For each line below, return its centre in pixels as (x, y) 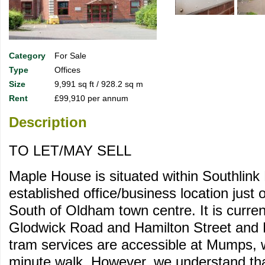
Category (27, 56)
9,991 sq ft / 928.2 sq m (99, 84)
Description (48, 122)
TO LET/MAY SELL (70, 151)
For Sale (70, 56)
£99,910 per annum (91, 98)
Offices (67, 70)
